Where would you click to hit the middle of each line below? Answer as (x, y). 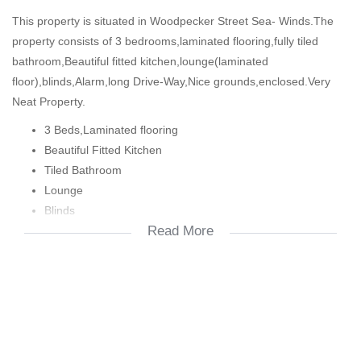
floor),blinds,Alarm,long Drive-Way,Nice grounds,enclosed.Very (171, 81)
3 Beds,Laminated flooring (111, 130)
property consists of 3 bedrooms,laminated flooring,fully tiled (165, 41)
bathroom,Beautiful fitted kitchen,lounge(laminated (140, 61)
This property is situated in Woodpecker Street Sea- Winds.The (173, 21)
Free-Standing (81, 271)
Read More (180, 231)
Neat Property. (49, 102)
